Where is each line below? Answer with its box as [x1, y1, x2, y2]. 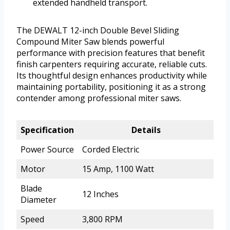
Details [131, 124, 161, 136]
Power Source [21, 144, 74, 156]
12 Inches [82, 188, 119, 200]
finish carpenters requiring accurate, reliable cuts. [16, 59, 207, 70]
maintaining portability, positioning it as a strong [16, 81, 206, 93]
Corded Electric [82, 144, 139, 156]
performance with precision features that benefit [16, 47, 205, 59]
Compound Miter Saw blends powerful [16, 36, 164, 48]
